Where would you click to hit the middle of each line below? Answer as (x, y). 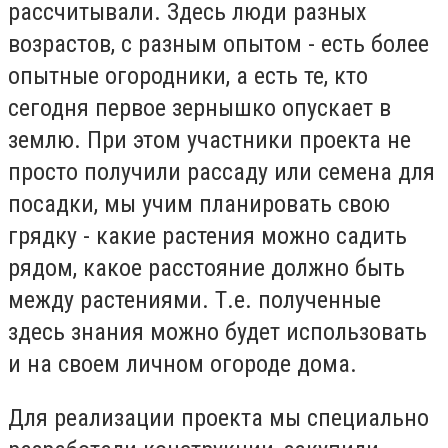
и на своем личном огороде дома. (182, 364)
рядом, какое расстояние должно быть (206, 268)
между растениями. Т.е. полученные (194, 300)
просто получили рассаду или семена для (221, 172)
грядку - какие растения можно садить (207, 236)
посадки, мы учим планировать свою (199, 204)
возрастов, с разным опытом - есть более (218, 44)
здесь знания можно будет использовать (217, 332)
